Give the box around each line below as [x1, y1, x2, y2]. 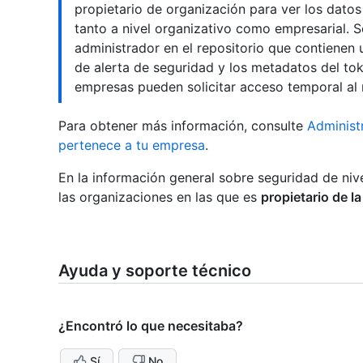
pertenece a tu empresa [58, 137, 205, 154]
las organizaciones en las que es [58, 189, 261, 206]
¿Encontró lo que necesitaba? [58, 318, 243, 335]
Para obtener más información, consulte [58, 117, 307, 135]
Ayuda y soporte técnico [58, 261, 251, 281]
